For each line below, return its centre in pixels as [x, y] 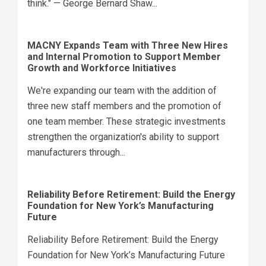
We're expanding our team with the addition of [122, 90]
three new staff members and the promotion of [124, 106]
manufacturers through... [76, 152]
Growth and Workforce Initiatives [102, 68]
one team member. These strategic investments [126, 121]
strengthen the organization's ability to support [123, 137]
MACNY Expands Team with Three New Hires [128, 45]
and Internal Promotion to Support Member [124, 56]
